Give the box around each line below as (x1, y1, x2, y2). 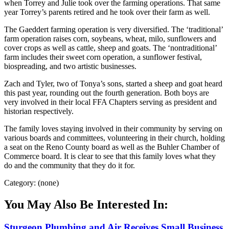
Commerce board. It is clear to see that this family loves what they (4, 152, 216, 161)
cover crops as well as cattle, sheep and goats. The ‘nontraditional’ (4, 43, 217, 53)
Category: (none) (4, 178, 59, 188)
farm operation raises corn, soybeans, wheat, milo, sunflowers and (4, 34, 216, 43)
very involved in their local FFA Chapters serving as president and (4, 98, 217, 107)
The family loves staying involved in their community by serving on (4, 124, 222, 133)
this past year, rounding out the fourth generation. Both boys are (4, 88, 209, 98)
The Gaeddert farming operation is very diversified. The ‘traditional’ (4, 25, 223, 34)
